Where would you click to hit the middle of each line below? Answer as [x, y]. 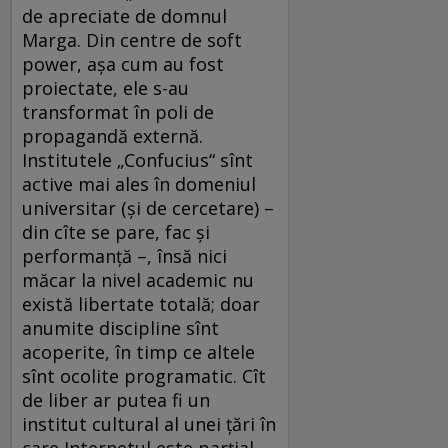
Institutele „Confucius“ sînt [137, 159]
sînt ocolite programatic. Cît [144, 375]
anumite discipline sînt [120, 327]
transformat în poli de [118, 111]
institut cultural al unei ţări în [149, 423]
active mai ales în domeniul [139, 183]
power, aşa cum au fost [123, 63]
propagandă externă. [112, 135]
